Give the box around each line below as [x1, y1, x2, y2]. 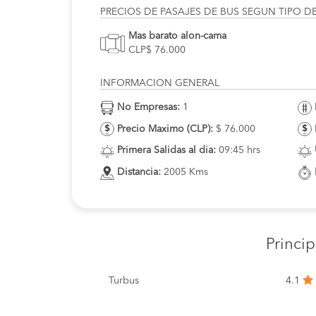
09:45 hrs [216, 145, 260, 156]
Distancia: [117, 167, 161, 178]
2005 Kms [161, 167, 208, 178]
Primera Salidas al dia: [117, 145, 216, 156]
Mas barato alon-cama [128, 31, 226, 41]
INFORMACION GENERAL [100, 78, 219, 88]
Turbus [109, 275, 139, 286]
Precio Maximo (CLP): [117, 123, 213, 134]
